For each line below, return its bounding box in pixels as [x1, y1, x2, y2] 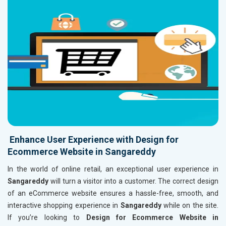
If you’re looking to [8, 213, 86, 221]
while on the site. [161, 201, 218, 209]
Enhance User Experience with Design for [8, 134, 179, 145]
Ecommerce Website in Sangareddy [8, 146, 156, 157]
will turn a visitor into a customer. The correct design [48, 177, 218, 185]
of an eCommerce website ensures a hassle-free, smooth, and [8, 189, 218, 197]
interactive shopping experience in [8, 201, 121, 209]
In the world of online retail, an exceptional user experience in [8, 164, 218, 173]
